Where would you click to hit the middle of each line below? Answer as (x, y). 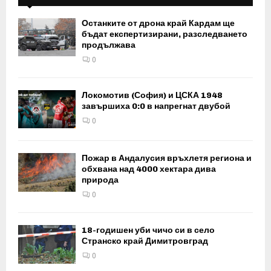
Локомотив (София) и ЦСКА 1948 (152, 96)
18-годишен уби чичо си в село (148, 230)
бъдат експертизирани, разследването (165, 34)
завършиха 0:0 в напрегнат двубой (156, 106)
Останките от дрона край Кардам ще (158, 24)
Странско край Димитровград (145, 241)
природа (100, 180)
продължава (109, 45)
